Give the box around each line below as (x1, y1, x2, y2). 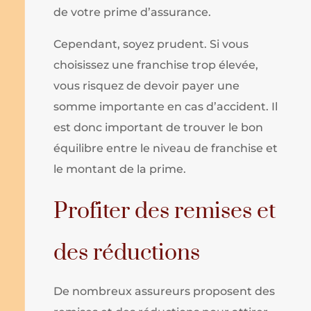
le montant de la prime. (53, 162, 187, 176)
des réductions (53, 238, 201, 267)
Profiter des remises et (53, 196, 276, 226)
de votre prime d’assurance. (53, 5, 212, 19)
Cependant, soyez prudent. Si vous (53, 37, 249, 51)
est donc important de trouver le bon (53, 120, 264, 134)
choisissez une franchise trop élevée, (53, 58, 259, 72)
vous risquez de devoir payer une (53, 78, 240, 92)
